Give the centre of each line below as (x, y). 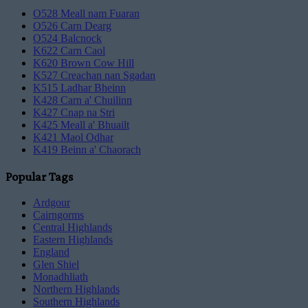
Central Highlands (73, 227)
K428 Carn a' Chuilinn (82, 100)
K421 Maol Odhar (73, 137)
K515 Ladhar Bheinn (79, 88)
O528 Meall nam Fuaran (86, 14)
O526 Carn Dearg (72, 26)
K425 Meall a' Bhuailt (81, 125)
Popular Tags (39, 176)
